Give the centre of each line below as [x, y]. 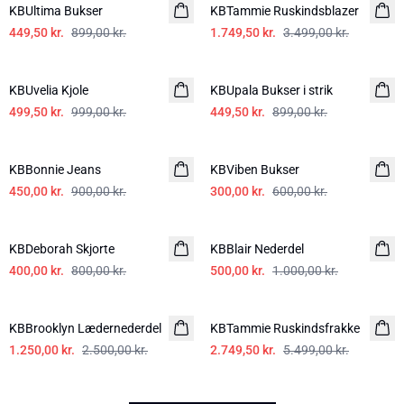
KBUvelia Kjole [49, 90]
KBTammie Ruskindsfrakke [285, 328]
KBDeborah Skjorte [62, 249]
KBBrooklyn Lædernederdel [85, 328]
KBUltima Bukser [56, 11]
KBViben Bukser [255, 170]
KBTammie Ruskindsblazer [285, 11]
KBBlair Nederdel [257, 249]
